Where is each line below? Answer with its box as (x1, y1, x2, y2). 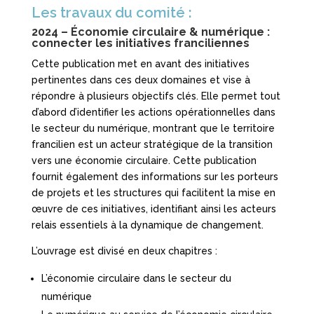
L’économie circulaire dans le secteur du (41, 273, 231, 285)
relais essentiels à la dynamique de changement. (31, 219, 264, 231)
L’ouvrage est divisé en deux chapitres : (31, 245, 217, 257)
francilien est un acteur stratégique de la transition (31, 139, 273, 151)
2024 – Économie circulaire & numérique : (31, 25, 270, 39)
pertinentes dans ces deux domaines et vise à (31, 74, 250, 86)
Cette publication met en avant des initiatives (31, 58, 250, 70)
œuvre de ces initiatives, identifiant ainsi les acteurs (31, 203, 276, 215)
